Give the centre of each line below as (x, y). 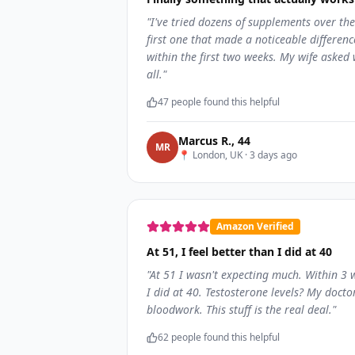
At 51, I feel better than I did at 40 (239, 252)
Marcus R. (205, 141)
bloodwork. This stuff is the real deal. (239, 309)
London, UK (218, 155)
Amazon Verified (255, 226)
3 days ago (273, 155)
